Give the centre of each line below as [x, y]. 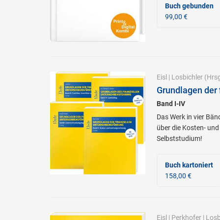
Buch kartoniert [189, 165]
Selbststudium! [179, 138]
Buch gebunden [189, 6]
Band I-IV [171, 103]
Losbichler [187, 77]
